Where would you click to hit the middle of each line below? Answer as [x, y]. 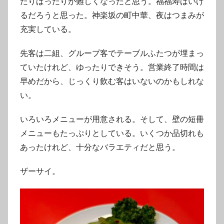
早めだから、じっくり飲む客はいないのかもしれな [112, 81]
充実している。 [48, 29]
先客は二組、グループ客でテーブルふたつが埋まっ [112, 53]
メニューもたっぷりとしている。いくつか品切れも [112, 133]
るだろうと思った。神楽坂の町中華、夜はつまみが [112, 15]
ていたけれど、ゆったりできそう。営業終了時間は [112, 67]
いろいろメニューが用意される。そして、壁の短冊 [112, 119]
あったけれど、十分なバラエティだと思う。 [100, 147]
